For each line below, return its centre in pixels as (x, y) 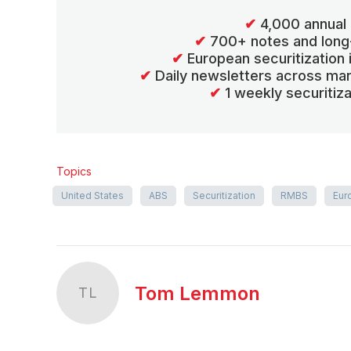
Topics (74, 171)
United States (92, 195)
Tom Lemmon (197, 293)
